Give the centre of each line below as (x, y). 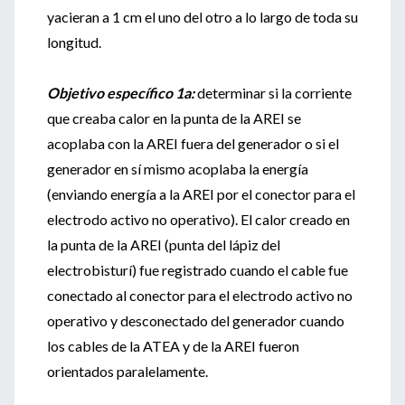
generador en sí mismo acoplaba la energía (178, 169)
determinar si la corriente (274, 93)
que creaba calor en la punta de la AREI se (174, 118)
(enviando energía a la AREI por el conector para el (201, 194)
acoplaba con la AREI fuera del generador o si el (193, 143)
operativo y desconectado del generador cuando (196, 320)
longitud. (74, 42)
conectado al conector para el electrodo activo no (200, 295)
